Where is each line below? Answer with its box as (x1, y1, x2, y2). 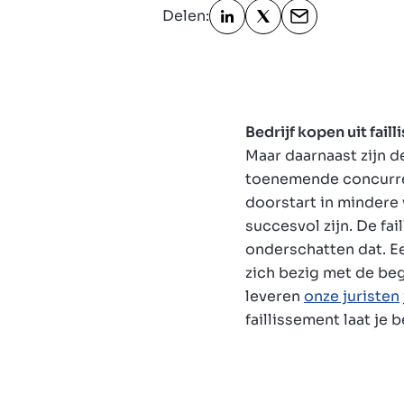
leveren (245, 286, 304, 306)
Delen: (162, 5, 210, 25)
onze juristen (304, 286, 399, 306)
